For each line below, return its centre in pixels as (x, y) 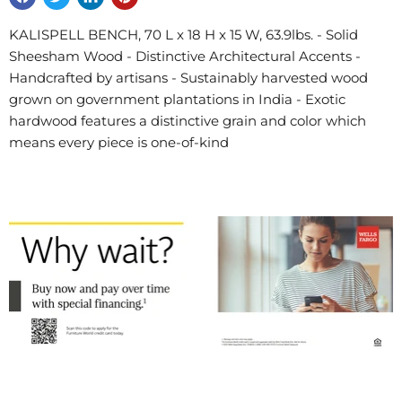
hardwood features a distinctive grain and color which (188, 121)
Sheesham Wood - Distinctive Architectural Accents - (185, 56)
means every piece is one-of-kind (119, 142)
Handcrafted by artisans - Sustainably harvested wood (188, 78)
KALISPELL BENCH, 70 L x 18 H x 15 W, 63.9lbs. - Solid (184, 35)
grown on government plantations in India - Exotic (177, 99)
